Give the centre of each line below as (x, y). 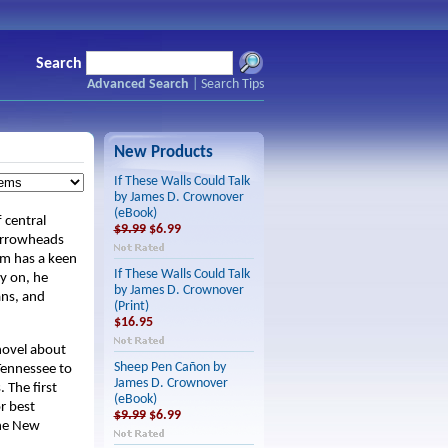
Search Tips (232, 85)
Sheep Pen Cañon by (169, 367)
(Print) (131, 306)
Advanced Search (137, 85)
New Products (163, 152)
